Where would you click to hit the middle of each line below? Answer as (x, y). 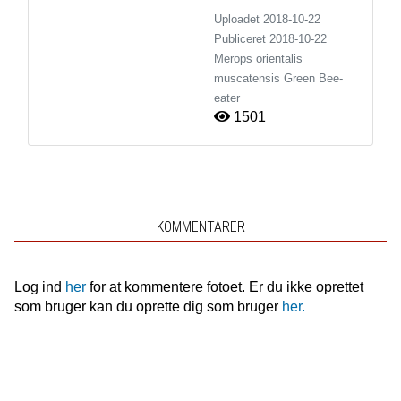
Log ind (39, 286)
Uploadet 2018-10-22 (267, 19)
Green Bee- (313, 78)
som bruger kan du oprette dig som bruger (148, 306)
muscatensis (247, 78)
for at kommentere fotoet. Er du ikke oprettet (224, 286)
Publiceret (242, 38)
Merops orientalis (258, 58)
